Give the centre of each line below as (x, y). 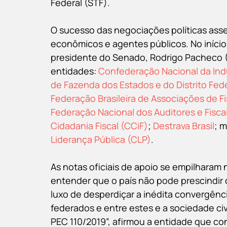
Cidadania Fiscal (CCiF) (99, 125)
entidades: (74, 71)
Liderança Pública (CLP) (101, 139)
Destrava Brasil (184, 125)
